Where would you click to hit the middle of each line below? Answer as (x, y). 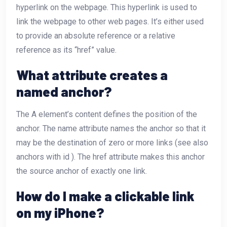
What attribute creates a (92, 74)
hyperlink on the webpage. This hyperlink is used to (107, 7)
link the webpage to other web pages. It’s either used (110, 21)
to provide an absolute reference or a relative (96, 35)
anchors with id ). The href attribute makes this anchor (110, 157)
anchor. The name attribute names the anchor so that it (111, 128)
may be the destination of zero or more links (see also (112, 142)
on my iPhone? (60, 212)
